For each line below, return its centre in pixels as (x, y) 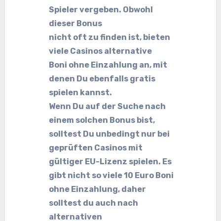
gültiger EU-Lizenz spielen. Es (110, 162)
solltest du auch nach (94, 203)
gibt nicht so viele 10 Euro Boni (111, 175)
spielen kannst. (81, 92)
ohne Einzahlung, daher (98, 189)
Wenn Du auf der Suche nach (108, 106)
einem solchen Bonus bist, (102, 120)
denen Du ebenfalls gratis (102, 79)
